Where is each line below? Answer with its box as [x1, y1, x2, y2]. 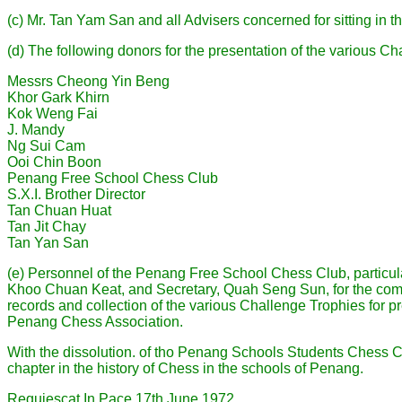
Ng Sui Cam [7, 138, 85, 153]
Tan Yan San [7, 235, 89, 250]
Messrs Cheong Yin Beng [7, 74, 170, 89]
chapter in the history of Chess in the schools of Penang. [7, 361, 363, 376]
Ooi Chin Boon [7, 154, 101, 170]
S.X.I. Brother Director [7, 187, 145, 202]
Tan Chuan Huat [7, 203, 111, 218]
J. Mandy [7, 122, 65, 137]
